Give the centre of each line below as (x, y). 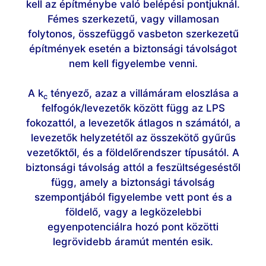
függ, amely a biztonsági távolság (133, 183)
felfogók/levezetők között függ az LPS (133, 108)
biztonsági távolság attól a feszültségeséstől (133, 168)
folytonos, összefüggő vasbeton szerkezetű (133, 34)
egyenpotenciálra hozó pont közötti (133, 227)
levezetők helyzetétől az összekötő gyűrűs (133, 138)
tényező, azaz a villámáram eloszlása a (143, 94)
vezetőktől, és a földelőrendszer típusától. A (133, 153)
